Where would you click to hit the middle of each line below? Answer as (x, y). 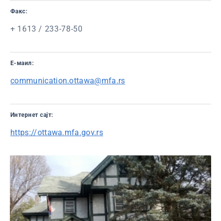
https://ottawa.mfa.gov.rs (57, 132)
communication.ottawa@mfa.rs (68, 81)
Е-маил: (22, 63)
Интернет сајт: (32, 115)
